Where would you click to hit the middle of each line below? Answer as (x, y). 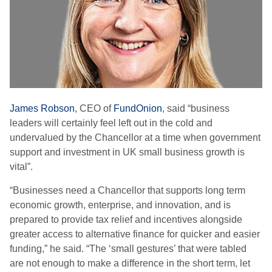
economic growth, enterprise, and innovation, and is (120, 205)
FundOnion (138, 108)
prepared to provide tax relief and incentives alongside (126, 219)
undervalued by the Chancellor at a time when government (135, 138)
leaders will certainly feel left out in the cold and (111, 123)
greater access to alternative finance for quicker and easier (135, 234)
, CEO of (94, 108)
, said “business (196, 108)
